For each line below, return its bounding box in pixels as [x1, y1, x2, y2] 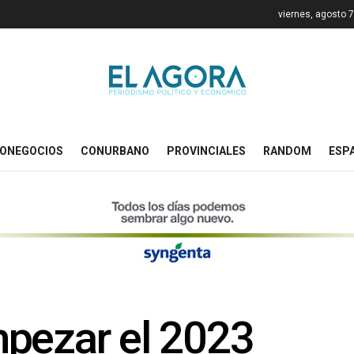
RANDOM [263, 145, 311, 157]
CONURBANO [81, 145, 149, 157]
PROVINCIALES [167, 145, 246, 157]
